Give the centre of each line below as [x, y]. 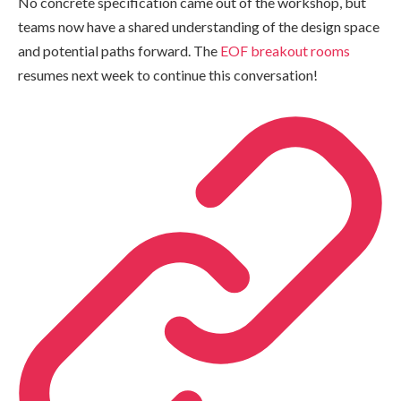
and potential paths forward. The [119, 51]
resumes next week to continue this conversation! [168, 75]
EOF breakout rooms [285, 51]
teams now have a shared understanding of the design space [199, 27]
